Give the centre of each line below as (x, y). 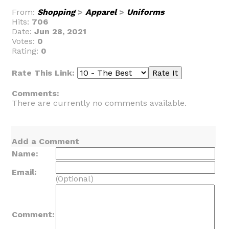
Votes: (25, 41)
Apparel (101, 12)
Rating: (26, 51)
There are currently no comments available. (99, 103)
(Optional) (75, 179)
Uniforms (146, 12)
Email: (24, 172)
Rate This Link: (44, 73)
